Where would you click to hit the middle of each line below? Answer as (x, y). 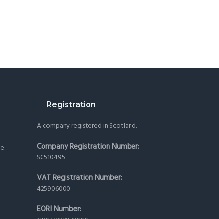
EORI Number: (59, 209)
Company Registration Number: (88, 146)
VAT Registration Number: (79, 178)
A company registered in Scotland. (87, 126)
